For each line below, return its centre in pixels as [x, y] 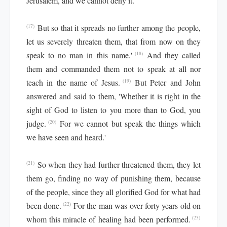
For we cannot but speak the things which [130, 123]
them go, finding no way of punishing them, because [113, 178]
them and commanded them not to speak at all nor [113, 69]
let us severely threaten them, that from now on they [113, 41]
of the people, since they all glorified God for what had [113, 192]
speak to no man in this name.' [79, 55]
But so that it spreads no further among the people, [119, 28]
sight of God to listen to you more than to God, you [113, 110]
